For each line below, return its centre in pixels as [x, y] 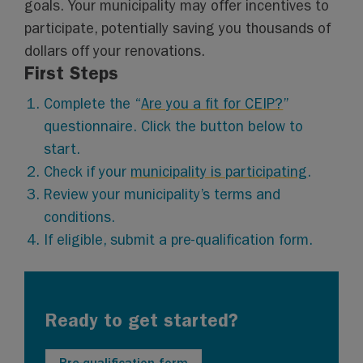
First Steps [72, 73]
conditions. [80, 218]
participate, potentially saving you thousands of [178, 29]
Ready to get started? [142, 321]
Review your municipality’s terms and [162, 195]
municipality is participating [219, 172]
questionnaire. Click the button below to [174, 127]
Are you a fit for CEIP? [212, 104]
